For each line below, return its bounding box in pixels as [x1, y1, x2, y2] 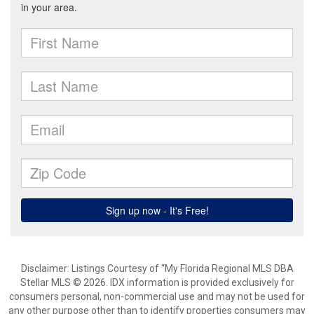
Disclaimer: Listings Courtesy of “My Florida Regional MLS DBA [20, 263, 294, 274]
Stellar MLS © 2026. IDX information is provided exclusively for [20, 277, 294, 288]
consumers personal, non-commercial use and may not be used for [9, 291, 305, 302]
